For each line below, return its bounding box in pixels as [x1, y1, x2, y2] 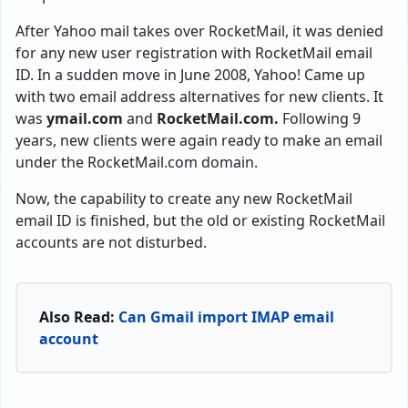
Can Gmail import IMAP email [118, 307, 334, 327]
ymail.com [46, 108, 123, 128]
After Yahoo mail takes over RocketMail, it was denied [15, 21, 383, 41]
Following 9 [279, 108, 361, 128]
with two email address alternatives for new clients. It [15, 87, 383, 107]
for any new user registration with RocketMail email [15, 43, 372, 63]
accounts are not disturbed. [15, 232, 207, 252]
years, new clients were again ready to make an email [15, 130, 382, 150]
